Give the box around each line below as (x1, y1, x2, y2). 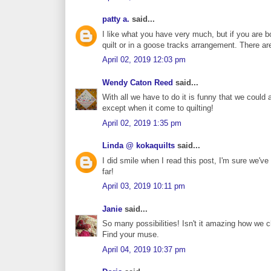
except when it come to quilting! (102, 103, 214, 113)
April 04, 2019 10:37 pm (102, 244, 186, 254)
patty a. (102, 15, 129, 24)
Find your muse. (102, 230, 159, 240)
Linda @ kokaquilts (102, 141, 175, 151)
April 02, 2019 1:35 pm (102, 118, 181, 128)
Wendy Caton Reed (102, 77, 173, 87)
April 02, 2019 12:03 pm (102, 55, 186, 65)
